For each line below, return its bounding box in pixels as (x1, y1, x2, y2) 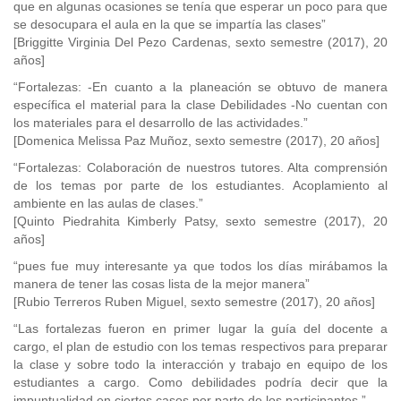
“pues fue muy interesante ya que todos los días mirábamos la (13, 259, 388, 273)
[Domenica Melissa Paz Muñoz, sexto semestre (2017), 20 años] (13, 133, 380, 148)
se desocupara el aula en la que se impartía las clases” (13, 17, 326, 31)
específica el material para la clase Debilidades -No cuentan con (13, 98, 388, 112)
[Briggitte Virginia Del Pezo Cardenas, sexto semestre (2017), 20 (13, 35, 388, 49)
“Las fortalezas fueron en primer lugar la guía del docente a (13, 321, 388, 336)
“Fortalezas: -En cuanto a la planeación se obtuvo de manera (13, 80, 388, 94)
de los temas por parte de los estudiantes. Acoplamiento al (13, 178, 388, 192)
